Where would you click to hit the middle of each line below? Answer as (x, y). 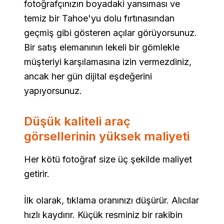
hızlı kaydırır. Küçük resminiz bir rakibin (103, 215)
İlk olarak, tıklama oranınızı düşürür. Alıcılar (111, 200)
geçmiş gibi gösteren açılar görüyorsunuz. (110, 33)
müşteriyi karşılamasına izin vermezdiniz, (108, 62)
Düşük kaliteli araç (77, 121)
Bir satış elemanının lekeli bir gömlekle (102, 47)
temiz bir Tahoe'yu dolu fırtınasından (99, 18)
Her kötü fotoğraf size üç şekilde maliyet (108, 159)
